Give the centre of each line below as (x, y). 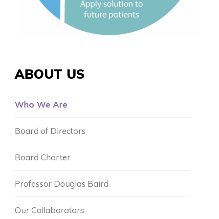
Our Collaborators (49, 210)
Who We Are (41, 105)
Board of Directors (50, 131)
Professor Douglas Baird (62, 184)
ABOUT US (50, 74)
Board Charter (43, 157)
